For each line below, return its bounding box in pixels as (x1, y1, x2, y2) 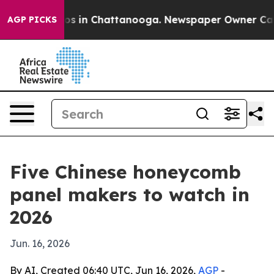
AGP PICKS (7, 14, 57, 25)
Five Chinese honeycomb (10, 160, 241, 183)
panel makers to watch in (10, 183, 250, 206)
